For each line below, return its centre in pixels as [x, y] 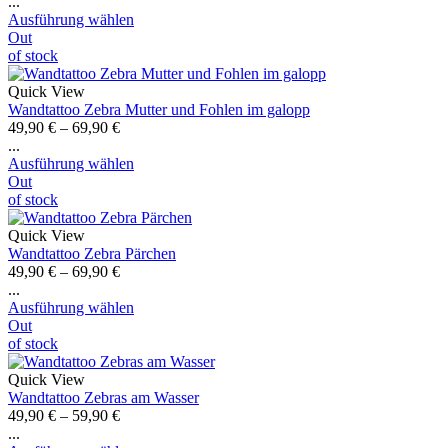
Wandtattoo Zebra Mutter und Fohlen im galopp [159, 109]
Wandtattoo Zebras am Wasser [103, 397]
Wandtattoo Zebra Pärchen [92, 253]
